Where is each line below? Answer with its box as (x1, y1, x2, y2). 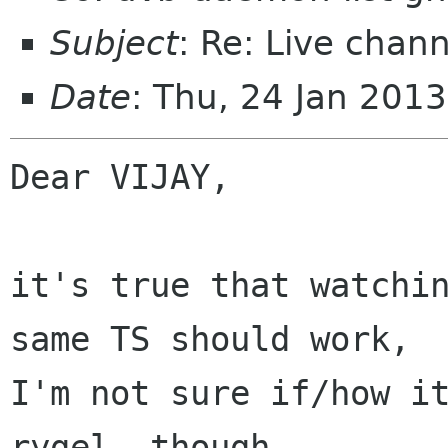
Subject (50, 23, 178, 63)
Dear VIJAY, (10, 157, 230, 198)
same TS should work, (10, 319, 410, 360)
